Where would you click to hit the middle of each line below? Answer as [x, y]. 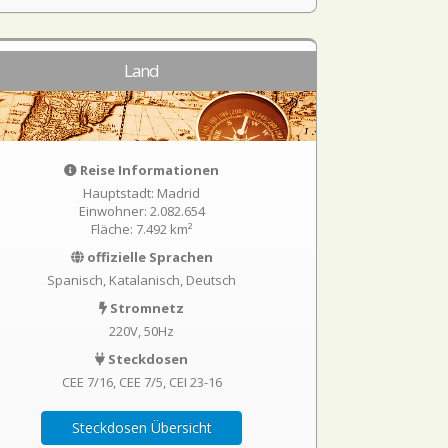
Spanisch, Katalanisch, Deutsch [142, 280]
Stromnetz [146, 308]
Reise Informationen [148, 170]
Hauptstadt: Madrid [142, 193]
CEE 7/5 [140, 382]
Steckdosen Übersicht [141, 427]
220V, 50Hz [142, 331]
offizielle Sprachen [148, 257]
